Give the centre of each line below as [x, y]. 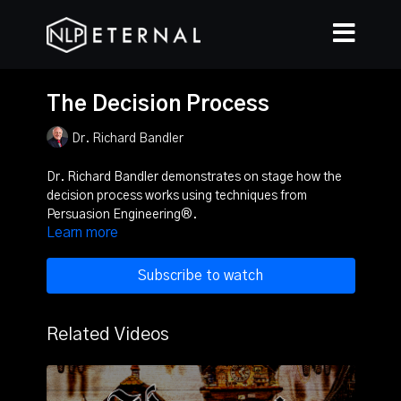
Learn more [82, 233]
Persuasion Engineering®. [121, 215]
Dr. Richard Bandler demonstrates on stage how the [194, 177]
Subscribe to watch [200, 276]
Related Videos [107, 335]
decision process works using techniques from [176, 196]
